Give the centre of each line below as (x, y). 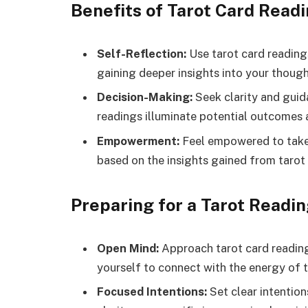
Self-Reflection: (142, 53)
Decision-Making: (145, 97)
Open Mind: (128, 248)
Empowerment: (138, 141)
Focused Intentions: (152, 292)
